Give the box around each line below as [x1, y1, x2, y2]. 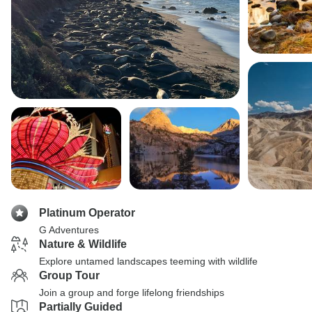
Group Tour [39, 270, 100, 281]
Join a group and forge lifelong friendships [39, 287, 224, 298]
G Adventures [39, 224, 99, 235]
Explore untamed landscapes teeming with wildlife [39, 256, 258, 267]
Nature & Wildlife [39, 238, 127, 250]
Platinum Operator [39, 207, 135, 219]
